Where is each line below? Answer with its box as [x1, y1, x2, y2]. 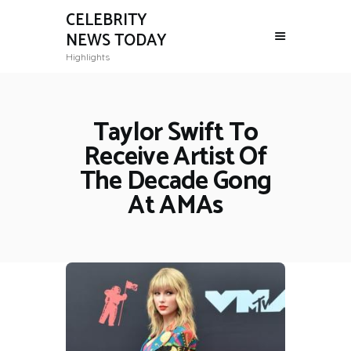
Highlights [66, 51, 110, 63]
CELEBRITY [66, 7, 147, 34]
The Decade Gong [79, 160, 272, 203]
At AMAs [128, 184, 223, 227]
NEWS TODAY [66, 27, 167, 55]
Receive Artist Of [83, 136, 268, 179]
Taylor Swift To [92, 111, 259, 154]
